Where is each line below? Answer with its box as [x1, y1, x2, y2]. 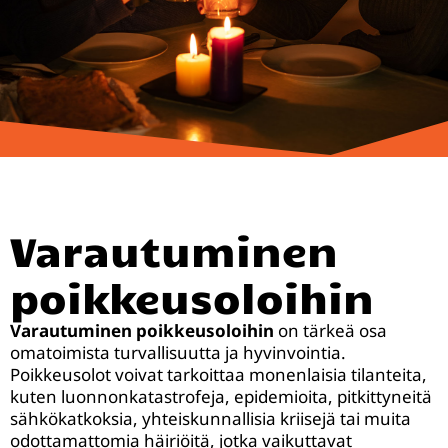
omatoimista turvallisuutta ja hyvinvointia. [10, 341, 346, 364]
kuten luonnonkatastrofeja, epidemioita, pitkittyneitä [10, 385, 432, 408]
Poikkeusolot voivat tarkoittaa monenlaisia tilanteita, [10, 363, 427, 386]
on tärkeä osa [274, 319, 387, 342]
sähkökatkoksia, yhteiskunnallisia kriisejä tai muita [10, 407, 411, 430]
